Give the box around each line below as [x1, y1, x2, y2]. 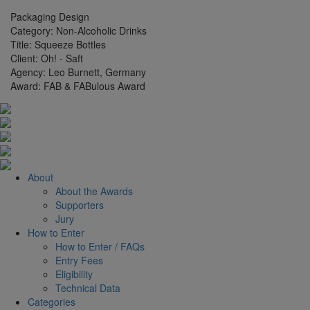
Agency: [10, 65, 48, 80]
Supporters [55, 197, 104, 212]
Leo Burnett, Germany [48, 65, 146, 80]
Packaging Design [10, 10, 89, 24]
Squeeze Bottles [35, 37, 106, 52]
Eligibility [55, 266, 93, 281]
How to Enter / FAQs [55, 239, 145, 253]
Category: [10, 24, 56, 38]
